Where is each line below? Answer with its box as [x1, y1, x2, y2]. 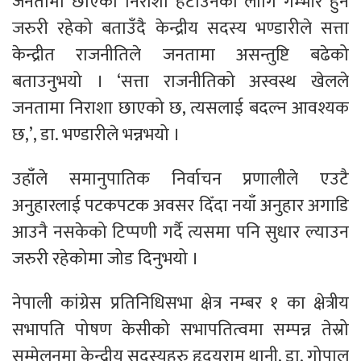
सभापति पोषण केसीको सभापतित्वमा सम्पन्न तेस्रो [12, 314, 349, 345]
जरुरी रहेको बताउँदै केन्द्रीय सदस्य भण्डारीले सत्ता [12, 13, 349, 44]
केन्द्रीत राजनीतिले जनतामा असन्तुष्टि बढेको [12, 39, 349, 70]
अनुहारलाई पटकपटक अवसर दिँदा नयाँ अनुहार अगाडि [12, 190, 349, 221]
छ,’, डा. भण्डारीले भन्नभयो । [12, 119, 180, 150]
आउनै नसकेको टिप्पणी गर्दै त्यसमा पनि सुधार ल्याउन [12, 217, 349, 247]
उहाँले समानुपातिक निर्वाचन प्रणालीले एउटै [12, 164, 349, 194]
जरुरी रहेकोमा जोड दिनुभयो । [12, 243, 199, 274]
